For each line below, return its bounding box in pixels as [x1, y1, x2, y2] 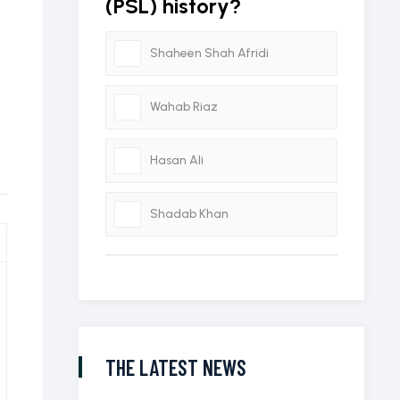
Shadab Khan [150, 206, 229, 221]
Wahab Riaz [150, 99, 218, 114]
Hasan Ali [150, 153, 204, 168]
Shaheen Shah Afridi [150, 46, 269, 61]
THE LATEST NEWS [105, 354, 246, 380]
